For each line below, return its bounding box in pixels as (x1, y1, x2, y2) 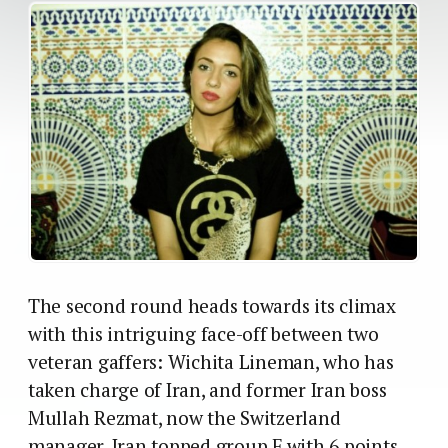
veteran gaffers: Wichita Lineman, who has (28, 348, 394, 375)
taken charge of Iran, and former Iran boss (28, 376, 387, 403)
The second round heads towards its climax (28, 292, 396, 319)
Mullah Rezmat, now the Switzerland (28, 404, 341, 431)
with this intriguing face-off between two (28, 320, 379, 347)
